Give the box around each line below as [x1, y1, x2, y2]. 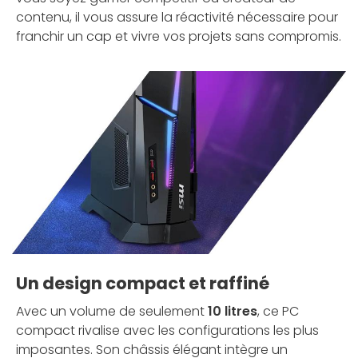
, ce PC [257, 302, 299, 321]
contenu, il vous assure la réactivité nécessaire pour [16, 7, 338, 26]
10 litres [208, 302, 257, 321]
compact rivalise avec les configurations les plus [16, 321, 319, 340]
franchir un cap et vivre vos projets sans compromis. [16, 26, 341, 46]
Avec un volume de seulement [16, 302, 208, 321]
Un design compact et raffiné [16, 272, 269, 296]
